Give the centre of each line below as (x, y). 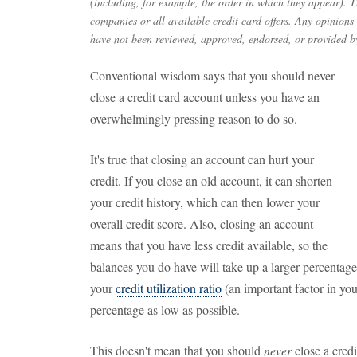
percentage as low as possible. (165, 310)
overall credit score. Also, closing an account (202, 224)
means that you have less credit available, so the (209, 245)
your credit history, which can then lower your (205, 202)
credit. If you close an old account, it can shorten (211, 180)
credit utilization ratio (169, 288)
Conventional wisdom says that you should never (212, 75)
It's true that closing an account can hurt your (202, 159)
